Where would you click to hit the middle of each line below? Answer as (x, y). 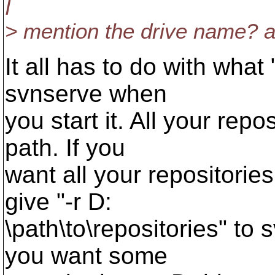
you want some (86, 256)
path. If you (65, 148)
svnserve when (86, 94)
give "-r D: (58, 202)
